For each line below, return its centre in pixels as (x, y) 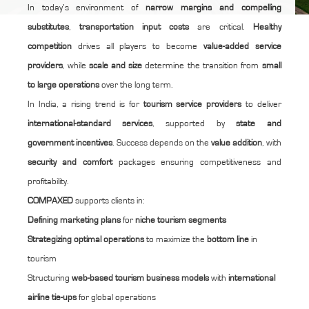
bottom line (228, 240)
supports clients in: (109, 201)
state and (258, 124)
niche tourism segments (180, 220)
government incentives (70, 143)
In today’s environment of (86, 8)
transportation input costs (134, 27)
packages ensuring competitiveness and (197, 162)
